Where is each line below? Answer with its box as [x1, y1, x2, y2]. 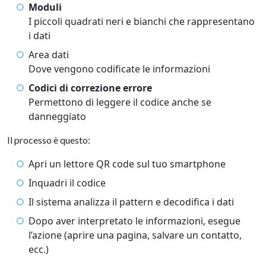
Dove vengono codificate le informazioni [28, 62, 210, 75]
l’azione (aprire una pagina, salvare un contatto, [28, 229, 242, 242]
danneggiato [28, 110, 86, 123]
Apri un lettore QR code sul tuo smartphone [28, 157, 226, 170]
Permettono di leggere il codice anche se [28, 96, 211, 109]
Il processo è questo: [7, 134, 90, 145]
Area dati [28, 48, 69, 61]
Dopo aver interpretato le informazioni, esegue [28, 214, 240, 227]
